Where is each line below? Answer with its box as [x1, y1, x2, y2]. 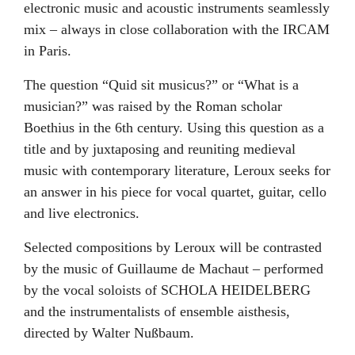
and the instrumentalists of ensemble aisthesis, [24, 303, 290, 319]
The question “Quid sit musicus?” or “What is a [24, 77, 299, 93]
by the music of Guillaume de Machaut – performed [24, 261, 323, 277]
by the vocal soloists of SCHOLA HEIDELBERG [24, 282, 311, 298]
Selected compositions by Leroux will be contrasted [24, 239, 322, 255]
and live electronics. [24, 205, 139, 221]
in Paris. [24, 43, 71, 59]
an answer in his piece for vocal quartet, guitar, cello [24, 184, 326, 200]
